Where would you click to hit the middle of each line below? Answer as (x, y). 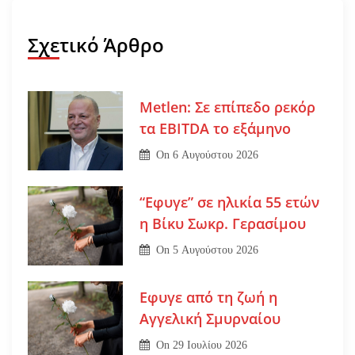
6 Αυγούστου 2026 (216, 155)
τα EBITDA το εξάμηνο (215, 129)
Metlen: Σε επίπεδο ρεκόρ (227, 107)
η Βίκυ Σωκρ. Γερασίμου (222, 224)
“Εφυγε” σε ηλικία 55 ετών (229, 202)
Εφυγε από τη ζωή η (208, 298)
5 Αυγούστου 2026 (216, 250)
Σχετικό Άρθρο (96, 44)
